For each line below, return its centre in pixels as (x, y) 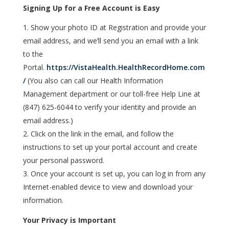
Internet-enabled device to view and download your (108, 187)
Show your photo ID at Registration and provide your (118, 27)
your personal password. (63, 160)
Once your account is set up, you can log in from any (118, 174)
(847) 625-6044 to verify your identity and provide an (109, 107)
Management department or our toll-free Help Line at (111, 94)
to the (33, 54)
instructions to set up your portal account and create (110, 147)
